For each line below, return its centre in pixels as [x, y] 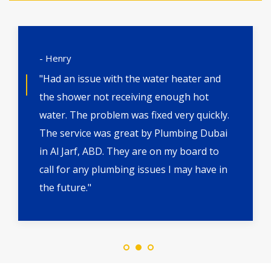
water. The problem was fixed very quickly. [134, 115]
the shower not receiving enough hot [124, 97]
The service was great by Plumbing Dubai [133, 133]
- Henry [55, 58]
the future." [65, 188]
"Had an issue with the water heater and [130, 79]
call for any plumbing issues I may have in [133, 170]
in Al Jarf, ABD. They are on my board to [129, 152]
